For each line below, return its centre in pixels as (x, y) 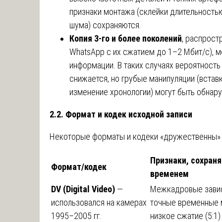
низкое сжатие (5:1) (185, 216)
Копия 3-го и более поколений (126, 38)
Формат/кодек (79, 166)
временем (169, 173)
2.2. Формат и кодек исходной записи (121, 114)
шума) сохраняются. (105, 25)
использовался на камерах (99, 202)
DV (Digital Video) (83, 189)
